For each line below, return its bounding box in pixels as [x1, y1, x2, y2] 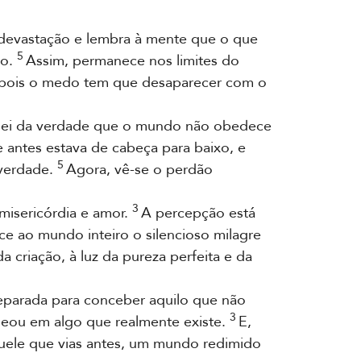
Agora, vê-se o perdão [66, 160, 213, 180]
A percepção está [141, 203, 255, 223]
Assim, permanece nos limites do [26, 51, 239, 71]
